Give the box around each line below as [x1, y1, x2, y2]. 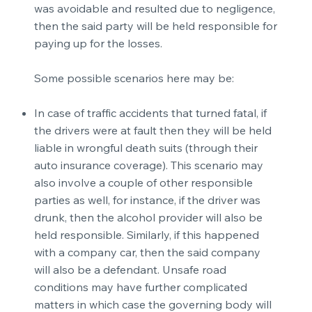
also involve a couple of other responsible [33, 175, 253, 190]
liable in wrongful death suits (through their [33, 141, 258, 155]
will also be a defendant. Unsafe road [33, 263, 226, 277]
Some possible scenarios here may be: [33, 71, 234, 86]
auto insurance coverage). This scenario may [33, 158, 263, 173]
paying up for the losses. [33, 36, 162, 51]
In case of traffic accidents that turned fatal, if [33, 106, 267, 120]
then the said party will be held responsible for [33, 19, 277, 33]
